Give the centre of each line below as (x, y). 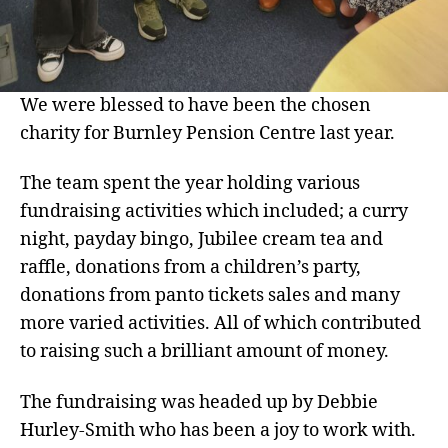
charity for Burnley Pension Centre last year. (207, 133)
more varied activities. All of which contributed (220, 324)
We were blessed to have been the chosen (195, 105)
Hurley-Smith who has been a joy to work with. (218, 430)
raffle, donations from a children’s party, (190, 268)
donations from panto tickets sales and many (210, 296)
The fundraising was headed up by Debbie (199, 402)
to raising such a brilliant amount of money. (204, 352)
